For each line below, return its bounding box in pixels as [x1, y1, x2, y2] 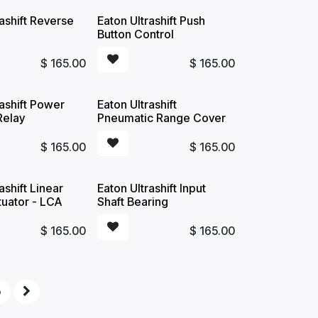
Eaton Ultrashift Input [97, 181, 206, 195]
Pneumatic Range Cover [97, 111, 226, 125]
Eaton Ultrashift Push [97, 13, 205, 28]
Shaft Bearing [97, 194, 168, 209]
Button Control [97, 27, 174, 41]
